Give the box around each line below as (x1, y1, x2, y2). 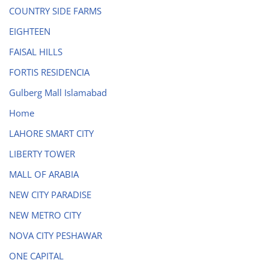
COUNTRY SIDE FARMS (9, 5, 101, 17)
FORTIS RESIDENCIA (9, 66, 89, 79)
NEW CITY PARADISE (9, 189, 91, 201)
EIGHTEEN (9, 25, 50, 38)
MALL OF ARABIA (9, 168, 79, 181)
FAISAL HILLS (9, 46, 62, 58)
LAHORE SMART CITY (9, 127, 94, 140)
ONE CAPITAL (9, 250, 64, 262)
